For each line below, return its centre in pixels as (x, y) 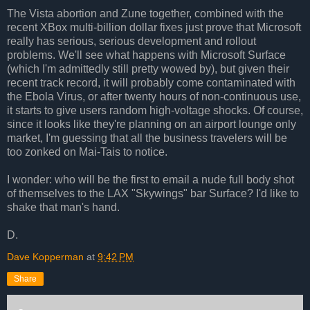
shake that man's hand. (63, 207)
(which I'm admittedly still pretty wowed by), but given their (148, 69)
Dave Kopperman (45, 256)
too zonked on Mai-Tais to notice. (87, 152)
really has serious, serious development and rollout (131, 41)
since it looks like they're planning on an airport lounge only (152, 124)
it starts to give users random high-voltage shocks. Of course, (155, 110)
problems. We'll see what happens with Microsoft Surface (146, 55)
